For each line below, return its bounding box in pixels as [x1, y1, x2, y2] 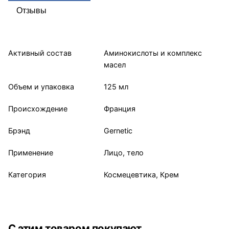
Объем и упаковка [8, 82, 74, 91]
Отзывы [16, 6, 47, 15]
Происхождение [8, 104, 67, 113]
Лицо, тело [104, 148, 144, 157]
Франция [104, 104, 135, 113]
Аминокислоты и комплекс [104, 48, 202, 57]
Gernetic [104, 126, 132, 135]
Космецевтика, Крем [104, 170, 179, 179]
